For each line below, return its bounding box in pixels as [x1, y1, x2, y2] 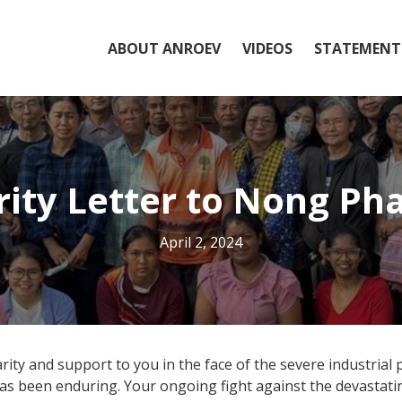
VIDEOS [242, 38, 293, 58]
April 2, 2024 [160, 232, 242, 252]
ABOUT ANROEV [108, 38, 221, 58]
